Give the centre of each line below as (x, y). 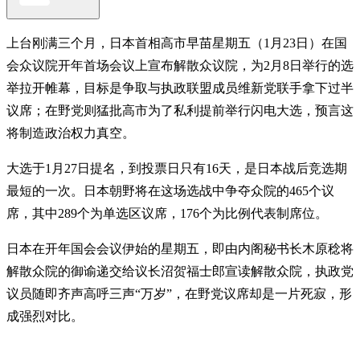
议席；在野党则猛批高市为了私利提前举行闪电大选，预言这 (180, 110)
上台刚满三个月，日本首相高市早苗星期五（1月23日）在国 (177, 43)
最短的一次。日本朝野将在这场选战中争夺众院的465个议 (170, 190)
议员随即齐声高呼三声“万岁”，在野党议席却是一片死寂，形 (179, 293)
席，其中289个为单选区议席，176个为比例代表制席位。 (167, 213)
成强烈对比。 (45, 316)
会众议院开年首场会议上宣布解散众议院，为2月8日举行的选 (180, 65)
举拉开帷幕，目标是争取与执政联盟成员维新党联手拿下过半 (180, 88)
